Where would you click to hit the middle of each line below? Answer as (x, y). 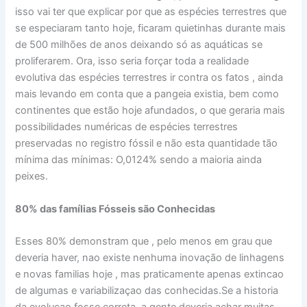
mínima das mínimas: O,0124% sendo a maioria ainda (139, 160)
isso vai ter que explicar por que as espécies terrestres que (151, 12)
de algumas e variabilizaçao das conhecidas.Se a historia (147, 290)
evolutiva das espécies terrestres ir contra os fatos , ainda (149, 78)
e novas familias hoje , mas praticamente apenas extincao (150, 274)
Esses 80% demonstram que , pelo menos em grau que (144, 241)
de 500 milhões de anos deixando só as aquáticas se (139, 45)
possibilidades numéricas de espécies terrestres (127, 127)
